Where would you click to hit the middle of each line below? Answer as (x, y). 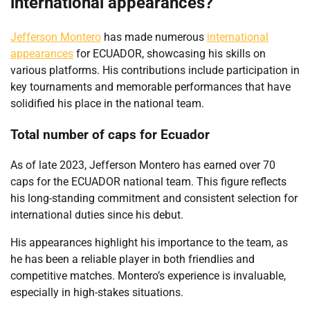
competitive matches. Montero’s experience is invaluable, (148, 276)
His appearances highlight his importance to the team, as (149, 243)
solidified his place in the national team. (107, 103)
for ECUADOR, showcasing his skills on (170, 53)
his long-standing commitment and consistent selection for (154, 199)
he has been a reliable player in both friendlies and (133, 259)
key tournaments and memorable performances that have (151, 86)
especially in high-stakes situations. (97, 293)
